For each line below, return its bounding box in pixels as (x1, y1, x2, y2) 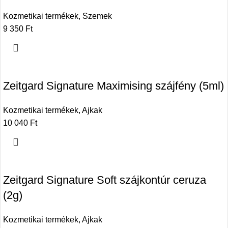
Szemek (82, 12, 112, 21)
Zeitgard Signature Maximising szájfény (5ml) (3, 79, 224, 93)
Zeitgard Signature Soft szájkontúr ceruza (3, 174, 206, 187)
